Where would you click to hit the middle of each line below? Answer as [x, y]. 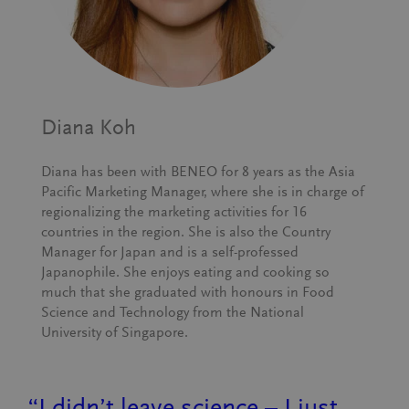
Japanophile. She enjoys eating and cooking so [186, 272]
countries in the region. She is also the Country [186, 232]
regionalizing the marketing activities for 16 [174, 212]
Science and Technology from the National [173, 312]
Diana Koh [89, 127]
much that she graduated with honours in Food [188, 292]
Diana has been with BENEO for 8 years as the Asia [199, 172]
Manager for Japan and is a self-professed [170, 252]
